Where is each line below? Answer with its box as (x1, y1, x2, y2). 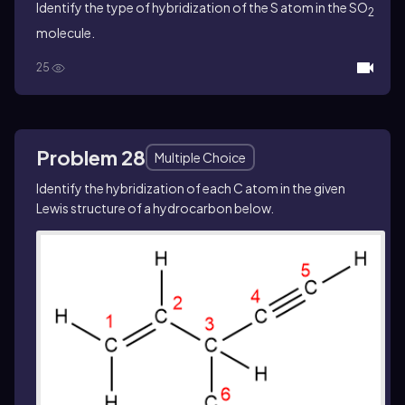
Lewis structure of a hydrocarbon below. (36, 199, 274, 216)
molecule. (36, 24, 95, 41)
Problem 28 (36, 144, 146, 170)
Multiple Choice (155, 148, 246, 165)
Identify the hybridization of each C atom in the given (36, 179, 345, 196)
